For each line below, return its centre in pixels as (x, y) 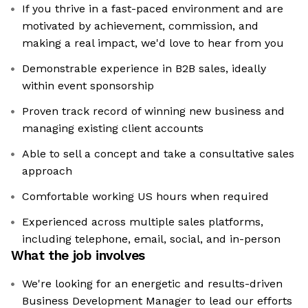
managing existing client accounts (113, 129)
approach (47, 171)
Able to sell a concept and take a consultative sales (158, 154)
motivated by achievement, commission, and (140, 26)
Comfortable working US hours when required (145, 197)
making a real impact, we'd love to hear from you (153, 43)
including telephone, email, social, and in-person (151, 239)
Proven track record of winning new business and (153, 111)
